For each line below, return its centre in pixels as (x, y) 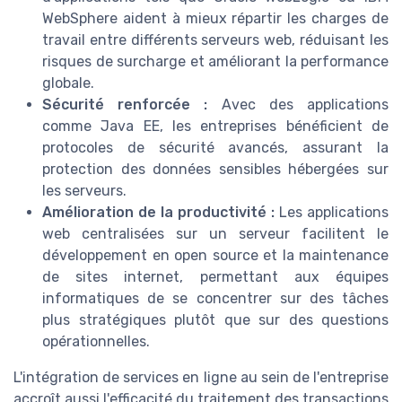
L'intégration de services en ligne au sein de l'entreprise (201, 377)
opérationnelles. (96, 341)
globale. (68, 83)
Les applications (332, 212)
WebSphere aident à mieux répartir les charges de (215, 18)
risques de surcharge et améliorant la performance (215, 61)
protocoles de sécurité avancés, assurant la (215, 147)
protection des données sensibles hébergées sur (215, 169)
